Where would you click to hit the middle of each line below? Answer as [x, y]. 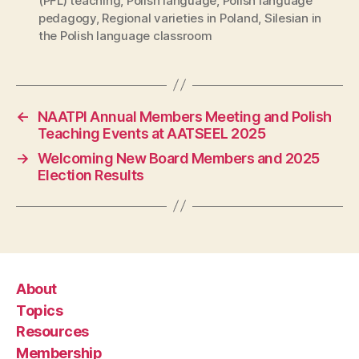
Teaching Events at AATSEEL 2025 [151, 133]
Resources [52, 332]
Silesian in [293, 18]
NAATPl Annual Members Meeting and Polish [184, 116]
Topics [40, 310]
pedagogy [67, 18]
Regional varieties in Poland [180, 18]
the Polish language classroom [125, 35]
